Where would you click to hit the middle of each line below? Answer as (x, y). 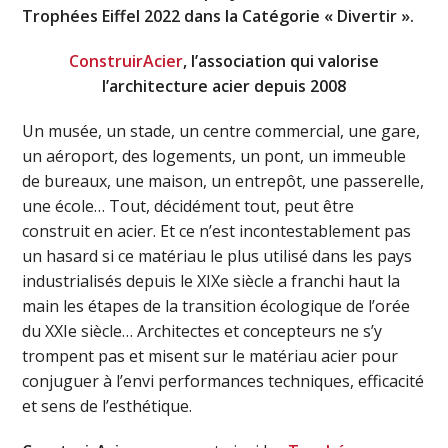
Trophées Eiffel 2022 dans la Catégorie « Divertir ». (218, 15)
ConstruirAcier (126, 60)
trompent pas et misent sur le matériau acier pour (210, 355)
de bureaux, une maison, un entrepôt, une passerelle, (223, 180)
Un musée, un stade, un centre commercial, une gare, (221, 130)
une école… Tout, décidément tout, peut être (188, 205)
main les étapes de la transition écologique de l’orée (216, 305)
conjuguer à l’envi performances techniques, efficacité (223, 380)
